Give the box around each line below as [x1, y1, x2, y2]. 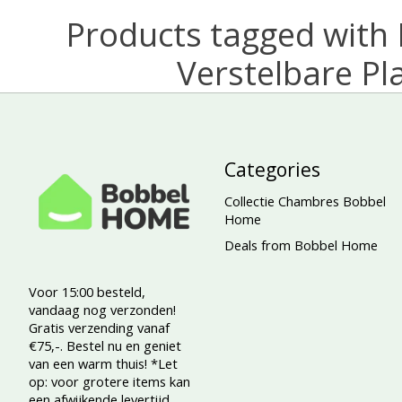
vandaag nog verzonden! [29, 300, 176, 319]
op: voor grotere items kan [29, 371, 190, 390]
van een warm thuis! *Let [29, 354, 178, 372]
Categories [223, 155, 320, 182]
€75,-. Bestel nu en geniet [29, 336, 181, 354]
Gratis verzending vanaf [29, 318, 170, 336]
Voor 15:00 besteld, [29, 282, 145, 301]
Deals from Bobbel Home [223, 235, 378, 254]
